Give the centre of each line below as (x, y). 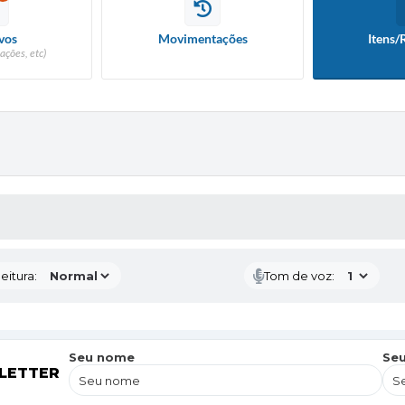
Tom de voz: (299, 276)
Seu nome (102, 357)
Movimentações (202, 38)
